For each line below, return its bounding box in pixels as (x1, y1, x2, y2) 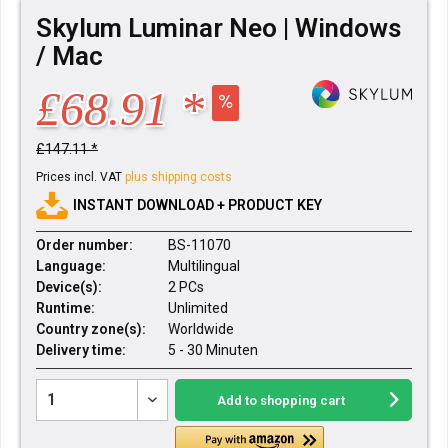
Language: (36, 258, 106, 274)
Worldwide (168, 321, 234, 337)
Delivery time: (36, 342, 126, 358)
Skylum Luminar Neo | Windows (36, 13, 401, 43)
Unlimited (168, 300, 228, 316)
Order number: (36, 237, 133, 253)
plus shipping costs (125, 170, 232, 184)
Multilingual (168, 258, 240, 274)
